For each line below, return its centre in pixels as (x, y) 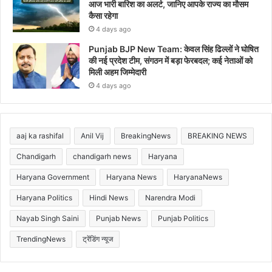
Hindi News (109, 197)
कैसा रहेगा (103, 15)
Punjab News (118, 218)
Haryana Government (53, 177)
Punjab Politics (183, 218)
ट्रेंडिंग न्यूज (98, 239)
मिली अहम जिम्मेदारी (117, 72)
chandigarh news (102, 156)
